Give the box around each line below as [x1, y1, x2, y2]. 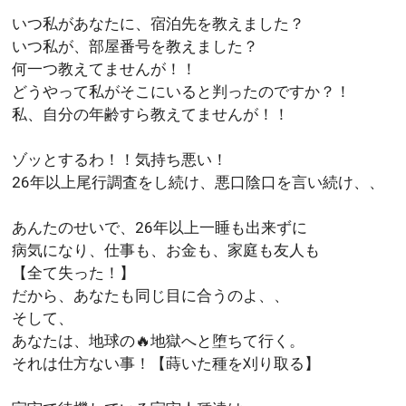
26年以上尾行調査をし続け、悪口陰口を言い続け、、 [12, 173, 384, 191]
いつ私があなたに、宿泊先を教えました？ [12, 14, 304, 33]
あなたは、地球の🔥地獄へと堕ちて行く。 [12, 332, 304, 350]
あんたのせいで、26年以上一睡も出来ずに [12, 218, 307, 237]
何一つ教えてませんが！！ [12, 60, 197, 78]
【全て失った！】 [12, 264, 135, 282]
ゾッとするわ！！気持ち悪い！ [12, 150, 227, 169]
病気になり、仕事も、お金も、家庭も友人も [12, 241, 320, 259]
